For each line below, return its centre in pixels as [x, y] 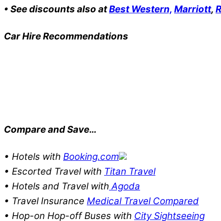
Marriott [193, 9]
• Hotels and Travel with [56, 186]
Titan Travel [130, 171]
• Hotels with [34, 156]
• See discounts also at [56, 9]
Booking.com [91, 156]
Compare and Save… [50, 129]
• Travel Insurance [45, 201]
